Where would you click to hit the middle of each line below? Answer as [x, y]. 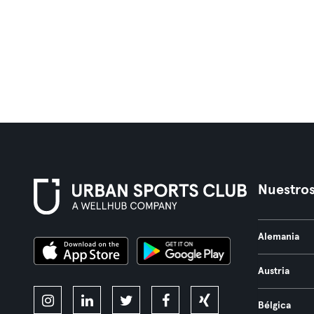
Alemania [278, 237]
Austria [273, 271]
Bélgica [274, 306]
